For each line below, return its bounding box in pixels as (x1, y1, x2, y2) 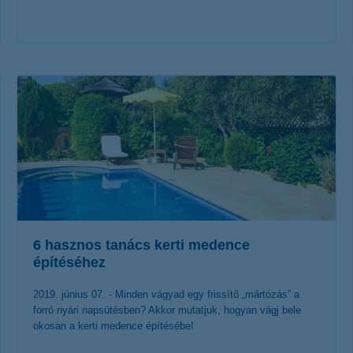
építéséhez (33, 255, 106, 270)
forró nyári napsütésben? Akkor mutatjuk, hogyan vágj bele (33, 304, 301, 316)
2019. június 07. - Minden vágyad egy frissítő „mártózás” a (33, 288, 299, 300)
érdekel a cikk (123, 62, 206, 81)
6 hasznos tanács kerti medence (33, 237, 250, 253)
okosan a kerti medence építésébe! (33, 320, 194, 332)
